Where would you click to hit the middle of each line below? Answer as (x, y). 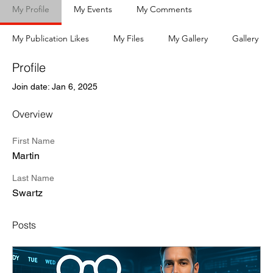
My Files (129, 39)
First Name (34, 141)
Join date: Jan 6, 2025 (55, 87)
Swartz (27, 193)
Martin (26, 156)
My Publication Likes (51, 39)
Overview (33, 114)
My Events (93, 9)
